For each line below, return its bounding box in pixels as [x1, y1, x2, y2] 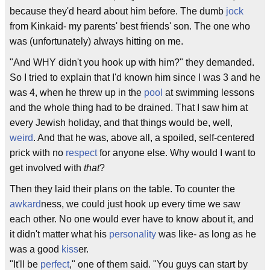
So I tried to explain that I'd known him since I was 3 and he [10, 72, 260, 83]
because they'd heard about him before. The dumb [10, 6, 226, 16]
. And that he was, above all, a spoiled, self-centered [33, 133, 254, 143]
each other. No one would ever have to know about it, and [10, 214, 254, 224]
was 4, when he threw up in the [10, 87, 144, 98]
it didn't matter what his [10, 229, 109, 239]
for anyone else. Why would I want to [97, 148, 256, 158]
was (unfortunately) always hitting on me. [10, 36, 183, 46]
